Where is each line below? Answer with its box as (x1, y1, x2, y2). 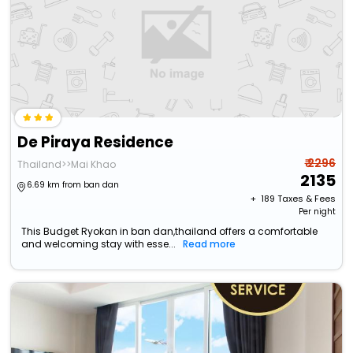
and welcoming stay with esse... (21, 237, 176, 251)
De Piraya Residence (17, 132, 174, 154)
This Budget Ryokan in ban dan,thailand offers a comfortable (21, 225, 318, 239)
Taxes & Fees (277, 192, 336, 206)
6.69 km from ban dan (27, 179, 120, 191)
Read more (183, 237, 236, 251)
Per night (298, 206, 336, 218)
